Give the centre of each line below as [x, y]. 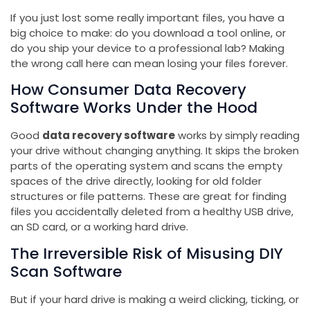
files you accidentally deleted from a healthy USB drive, [152, 212]
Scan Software [66, 271]
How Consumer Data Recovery [128, 90]
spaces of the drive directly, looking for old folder [136, 181]
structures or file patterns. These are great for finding [148, 197]
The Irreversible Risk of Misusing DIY [147, 253]
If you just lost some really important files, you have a [147, 17]
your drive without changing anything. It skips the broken [155, 151]
